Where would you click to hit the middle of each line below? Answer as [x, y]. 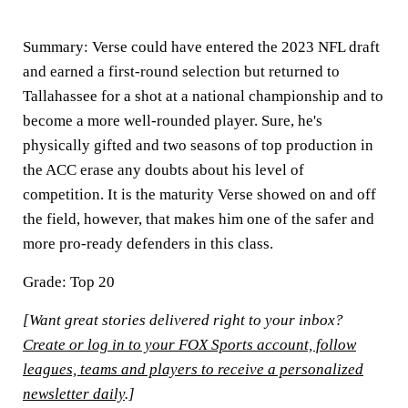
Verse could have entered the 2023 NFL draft [234, 47]
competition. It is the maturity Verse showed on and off [199, 194]
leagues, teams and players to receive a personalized [193, 369]
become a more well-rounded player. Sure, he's [173, 121]
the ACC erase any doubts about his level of [163, 170]
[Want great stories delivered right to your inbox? [183, 320]
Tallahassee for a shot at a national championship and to [203, 96]
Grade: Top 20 [69, 282]
